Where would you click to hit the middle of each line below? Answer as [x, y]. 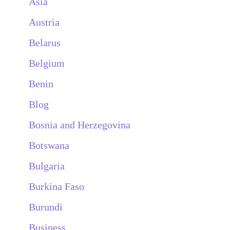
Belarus [45, 42]
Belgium [47, 63]
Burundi [46, 207]
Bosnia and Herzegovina [80, 124]
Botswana [49, 145]
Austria [44, 22]
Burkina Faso [56, 186]
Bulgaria [47, 166]
